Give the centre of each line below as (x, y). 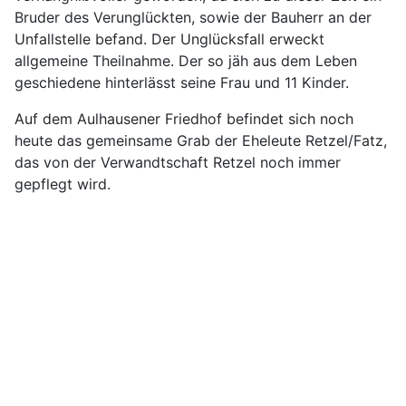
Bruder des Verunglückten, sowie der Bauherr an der (193, 18)
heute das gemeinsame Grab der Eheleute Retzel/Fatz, (201, 141)
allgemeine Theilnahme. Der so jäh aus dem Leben (186, 61)
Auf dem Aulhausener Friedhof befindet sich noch (184, 119)
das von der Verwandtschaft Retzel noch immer (178, 163)
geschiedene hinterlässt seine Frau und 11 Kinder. (182, 83)
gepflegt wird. (63, 184)
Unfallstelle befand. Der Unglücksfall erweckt (169, 39)
